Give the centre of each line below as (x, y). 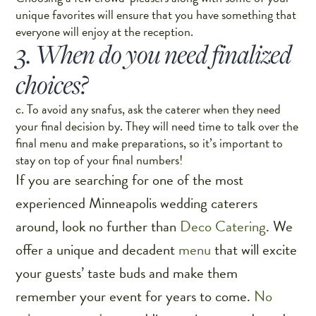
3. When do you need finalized (154, 54)
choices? (52, 84)
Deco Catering (223, 227)
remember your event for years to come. (135, 297)
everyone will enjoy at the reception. (105, 32)
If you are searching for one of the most (130, 180)
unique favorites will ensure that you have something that (156, 15)
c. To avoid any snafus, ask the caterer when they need (148, 109)
